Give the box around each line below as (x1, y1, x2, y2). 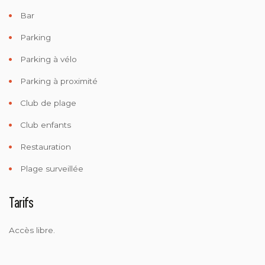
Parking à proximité (18, 76, 98, 86)
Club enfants (18, 119, 71, 130)
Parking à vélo (18, 54, 77, 64)
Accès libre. (9, 225, 55, 235)
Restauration (18, 141, 71, 151)
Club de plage (18, 98, 76, 108)
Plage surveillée (18, 163, 83, 173)
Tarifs (9, 193, 33, 211)
